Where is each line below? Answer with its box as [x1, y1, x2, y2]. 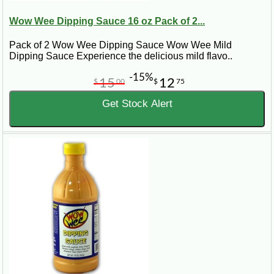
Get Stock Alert [102, 98, 172, 110]
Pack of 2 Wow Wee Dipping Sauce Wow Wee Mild [9, 40, 232, 51]
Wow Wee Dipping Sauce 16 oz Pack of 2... [9, 16, 205, 27]
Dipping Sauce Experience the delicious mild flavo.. [9, 51, 232, 62]
